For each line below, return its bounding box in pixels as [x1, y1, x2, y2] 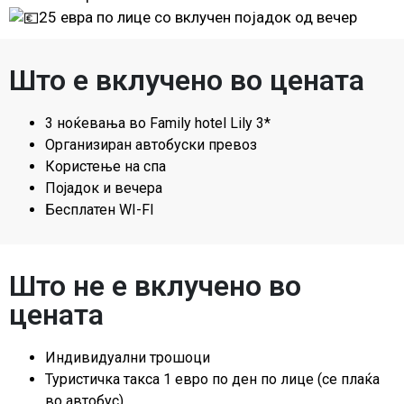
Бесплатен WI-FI [45, 201, 154, 219]
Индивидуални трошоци [45, 349, 210, 367]
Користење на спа [45, 158, 166, 176]
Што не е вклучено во [9, 269, 301, 304]
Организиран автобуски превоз [45, 136, 257, 154]
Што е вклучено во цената [9, 63, 364, 98]
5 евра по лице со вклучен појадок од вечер [48, 8, 357, 27]
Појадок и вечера [45, 179, 162, 197]
